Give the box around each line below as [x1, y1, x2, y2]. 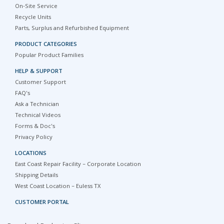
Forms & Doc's [15, 122, 55, 131]
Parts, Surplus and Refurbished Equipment [15, 24, 129, 33]
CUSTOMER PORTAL [15, 198, 69, 207]
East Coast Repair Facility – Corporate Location [15, 160, 141, 169]
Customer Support [15, 78, 66, 87]
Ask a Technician [15, 100, 59, 109]
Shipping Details [15, 171, 58, 180]
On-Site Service [15, 2, 57, 11]
